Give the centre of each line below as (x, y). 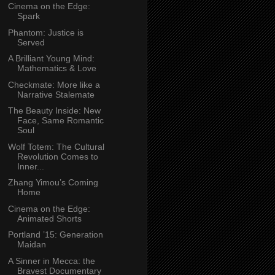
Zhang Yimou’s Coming (53, 183)
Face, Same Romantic (60, 121)
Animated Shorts (49, 218)
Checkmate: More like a (54, 84)
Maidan (31, 245)
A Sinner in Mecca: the (51, 261)
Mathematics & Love (56, 68)
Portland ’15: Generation (55, 235)
